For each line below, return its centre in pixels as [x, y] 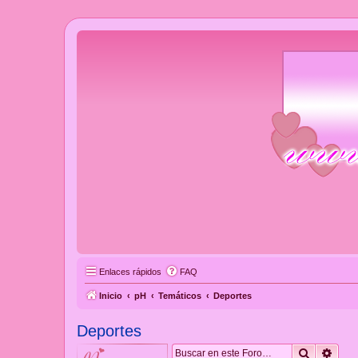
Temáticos [180, 296]
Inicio [111, 296]
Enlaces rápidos [130, 272]
